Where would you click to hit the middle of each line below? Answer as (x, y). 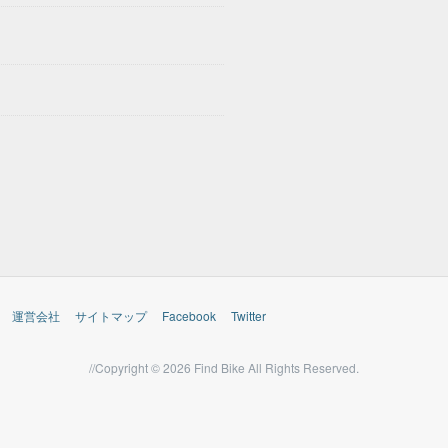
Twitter (248, 315)
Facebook (189, 315)
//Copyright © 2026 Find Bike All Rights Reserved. (224, 368)
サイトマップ (111, 315)
